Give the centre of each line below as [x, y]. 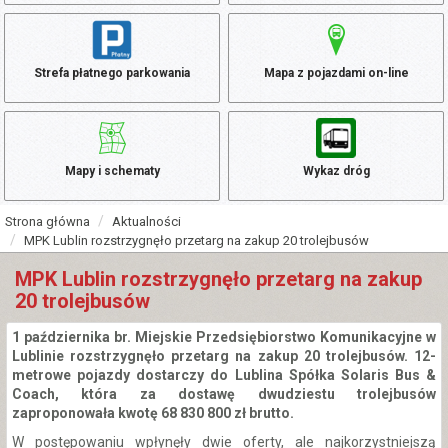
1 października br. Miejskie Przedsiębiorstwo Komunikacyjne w [224, 337]
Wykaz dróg [336, 171]
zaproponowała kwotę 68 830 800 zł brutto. [153, 413]
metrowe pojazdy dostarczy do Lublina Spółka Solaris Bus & [224, 375]
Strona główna [47, 222]
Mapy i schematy [112, 171]
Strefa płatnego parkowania [112, 73]
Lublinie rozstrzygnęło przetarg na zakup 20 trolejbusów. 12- [224, 356]
